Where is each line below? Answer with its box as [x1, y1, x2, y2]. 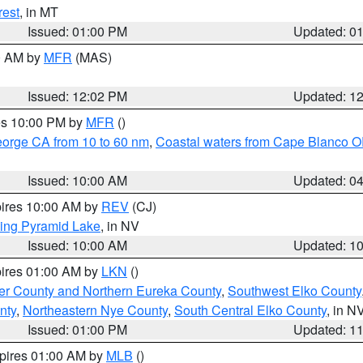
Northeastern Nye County [23, 301, 168, 319]
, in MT [19, 2, 58, 21]
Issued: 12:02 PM [28, 87, 128, 105]
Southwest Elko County [228, 281, 361, 300]
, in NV [100, 216, 139, 235]
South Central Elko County [174, 301, 327, 319]
